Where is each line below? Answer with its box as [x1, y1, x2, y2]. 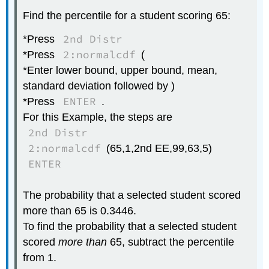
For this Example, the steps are [23, 110, 173, 123]
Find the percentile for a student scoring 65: [23, 10, 231, 22]
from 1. [23, 251, 57, 264]
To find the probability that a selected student [23, 220, 237, 232]
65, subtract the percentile [107, 235, 235, 248]
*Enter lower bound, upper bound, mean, [23, 64, 218, 76]
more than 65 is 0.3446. [23, 204, 137, 217]
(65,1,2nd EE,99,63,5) [106, 142, 212, 154]
